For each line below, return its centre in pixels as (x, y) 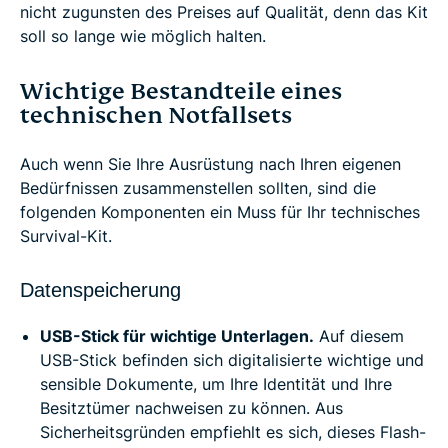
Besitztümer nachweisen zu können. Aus (191, 408)
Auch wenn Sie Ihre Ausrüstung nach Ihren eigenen (210, 164)
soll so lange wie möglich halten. (143, 36)
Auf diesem (359, 336)
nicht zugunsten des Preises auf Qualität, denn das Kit (224, 12)
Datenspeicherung (100, 290)
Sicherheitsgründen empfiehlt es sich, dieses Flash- (233, 432)
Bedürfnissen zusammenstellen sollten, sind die (198, 188)
